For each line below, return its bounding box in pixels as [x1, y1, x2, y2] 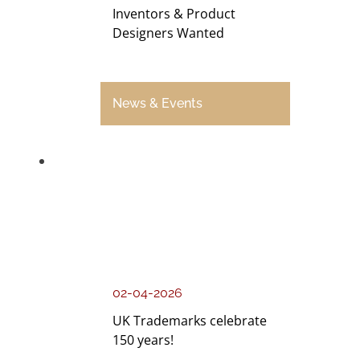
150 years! [112, 331, 174, 350]
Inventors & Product [112, 5, 236, 23]
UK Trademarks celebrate [112, 312, 268, 330]
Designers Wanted [112, 24, 225, 43]
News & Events [112, 96, 203, 112]
